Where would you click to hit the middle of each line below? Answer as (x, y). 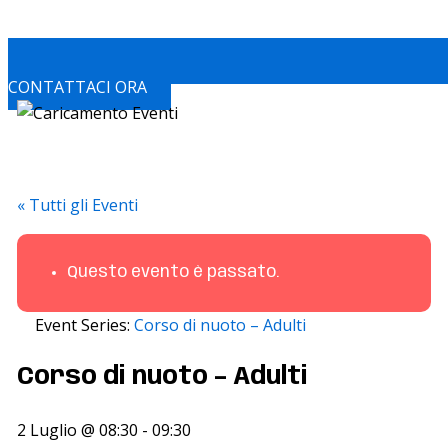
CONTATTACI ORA (77, 87)
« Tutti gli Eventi (77, 205)
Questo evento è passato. (172, 273)
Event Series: (84, 325)
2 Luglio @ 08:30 (77, 429)
